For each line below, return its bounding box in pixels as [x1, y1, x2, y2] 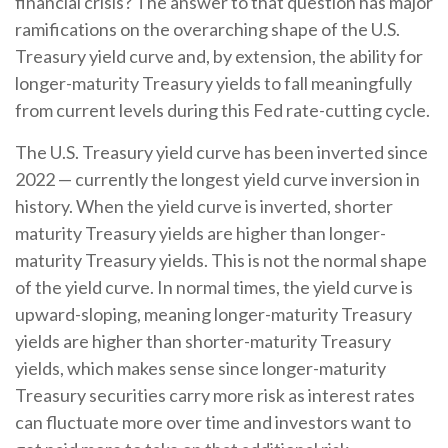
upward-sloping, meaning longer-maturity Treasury [15, 303, 412, 326]
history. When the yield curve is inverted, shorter [15, 195, 393, 218]
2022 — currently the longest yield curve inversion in [15, 168, 420, 191]
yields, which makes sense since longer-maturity [15, 357, 386, 380]
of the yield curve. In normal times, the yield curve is [15, 276, 413, 299]
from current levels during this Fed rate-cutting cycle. [15, 99, 430, 122]
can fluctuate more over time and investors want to [15, 411, 411, 434]
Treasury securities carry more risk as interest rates [15, 384, 415, 407]
